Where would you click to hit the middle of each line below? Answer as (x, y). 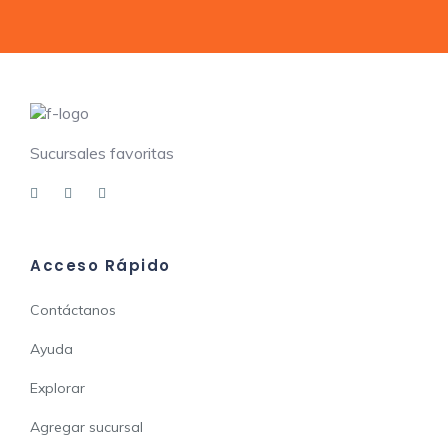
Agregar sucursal (86, 427)
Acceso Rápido (100, 265)
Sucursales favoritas (102, 153)
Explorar (57, 388)
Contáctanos (73, 310)
